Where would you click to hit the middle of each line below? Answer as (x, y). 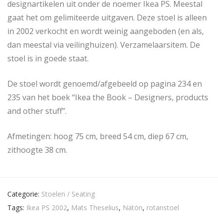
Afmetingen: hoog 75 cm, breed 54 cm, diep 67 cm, (98, 136)
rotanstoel (163, 208)
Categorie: (24, 194)
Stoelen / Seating (68, 194)
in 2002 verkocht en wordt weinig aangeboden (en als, (106, 31)
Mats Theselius (95, 208)
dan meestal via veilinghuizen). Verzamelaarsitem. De (104, 45)
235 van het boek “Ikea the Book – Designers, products (108, 98)
